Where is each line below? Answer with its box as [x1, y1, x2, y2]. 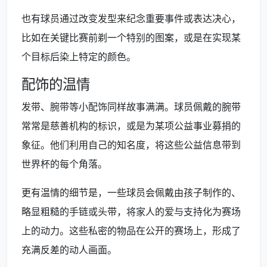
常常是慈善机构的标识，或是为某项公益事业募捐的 [21, 119, 241, 133]
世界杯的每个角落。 [21, 157, 107, 171]
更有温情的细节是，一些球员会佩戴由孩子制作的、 [21, 186, 241, 200]
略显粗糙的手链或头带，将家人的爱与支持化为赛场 [21, 205, 241, 219]
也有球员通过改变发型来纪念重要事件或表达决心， [21, 12, 241, 26]
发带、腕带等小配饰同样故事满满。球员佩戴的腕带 [21, 100, 241, 114]
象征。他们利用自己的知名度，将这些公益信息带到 [21, 138, 241, 152]
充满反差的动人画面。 [21, 243, 117, 257]
